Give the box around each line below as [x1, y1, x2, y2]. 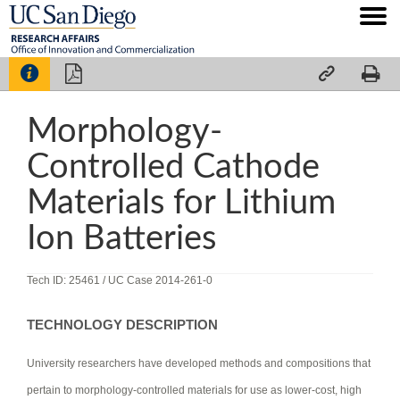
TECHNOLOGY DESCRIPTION [27, 317, 218, 332]
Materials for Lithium [27, 185, 336, 220]
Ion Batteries [27, 221, 216, 255]
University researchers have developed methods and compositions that [27, 356, 371, 370]
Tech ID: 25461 [27, 273, 103, 287]
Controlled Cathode [27, 149, 320, 184]
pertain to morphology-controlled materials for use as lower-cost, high [27, 383, 362, 396]
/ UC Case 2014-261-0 [103, 273, 212, 287]
